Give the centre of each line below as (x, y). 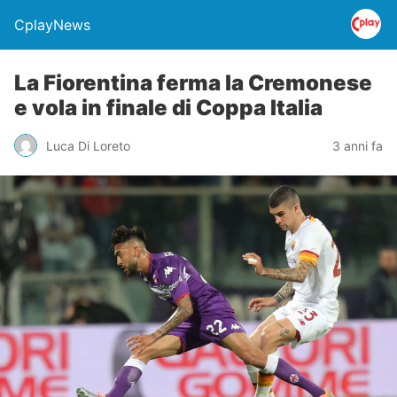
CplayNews (52, 25)
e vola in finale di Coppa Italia (168, 108)
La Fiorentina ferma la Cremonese (193, 83)
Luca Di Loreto (88, 145)
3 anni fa (358, 145)
